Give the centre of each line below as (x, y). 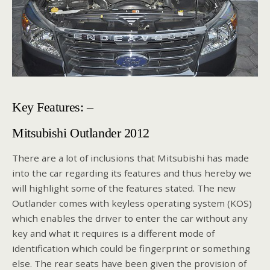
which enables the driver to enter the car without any (130, 218)
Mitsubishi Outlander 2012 (81, 133)
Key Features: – (53, 107)
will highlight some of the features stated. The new (124, 188)
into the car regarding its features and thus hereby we (132, 173)
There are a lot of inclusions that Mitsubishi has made (130, 158)
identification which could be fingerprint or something (131, 249)
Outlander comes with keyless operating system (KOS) (132, 203)
